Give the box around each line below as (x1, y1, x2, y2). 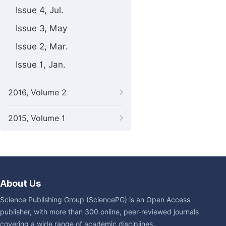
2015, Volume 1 (8, 114, 65, 123)
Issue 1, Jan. (16, 60, 66, 70)
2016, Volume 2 (8, 88, 67, 97)
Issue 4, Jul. (16, 5, 64, 15)
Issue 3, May (16, 23, 67, 33)
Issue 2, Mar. (16, 41, 68, 51)
